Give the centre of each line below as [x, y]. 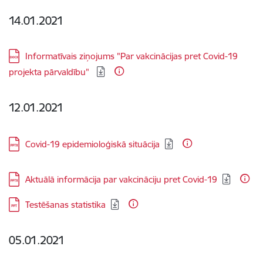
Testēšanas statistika [65, 205]
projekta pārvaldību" [50, 72]
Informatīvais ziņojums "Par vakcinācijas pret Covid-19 [131, 56]
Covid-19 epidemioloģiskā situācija [92, 144]
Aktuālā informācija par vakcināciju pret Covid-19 [121, 179]
